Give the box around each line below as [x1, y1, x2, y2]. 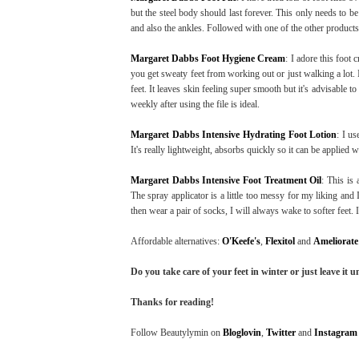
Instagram [314, 327, 357, 339]
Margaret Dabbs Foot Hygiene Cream [131, 53, 286, 65]
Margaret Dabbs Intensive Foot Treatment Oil [131, 175, 322, 187]
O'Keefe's [222, 236, 260, 248]
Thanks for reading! [131, 296, 216, 309]
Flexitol [265, 236, 295, 248]
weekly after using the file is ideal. [131, 99, 260, 111]
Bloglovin [223, 327, 261, 339]
